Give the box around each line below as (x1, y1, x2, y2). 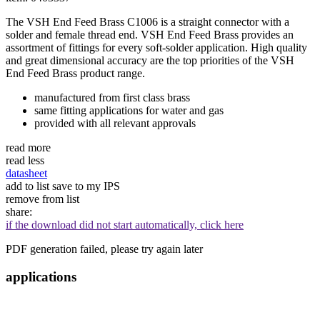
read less (6, 154, 44, 167)
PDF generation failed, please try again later (6, 243, 203, 256)
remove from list (6, 193, 79, 206)
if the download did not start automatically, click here (6, 219, 244, 231)
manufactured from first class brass (34, 91, 190, 104)
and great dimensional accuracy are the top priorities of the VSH (6, 54, 294, 67)
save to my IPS (52, 180, 120, 193)
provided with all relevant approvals (34, 117, 196, 130)
